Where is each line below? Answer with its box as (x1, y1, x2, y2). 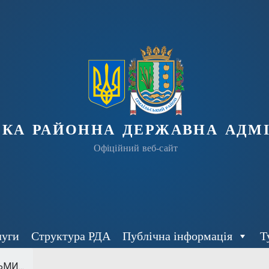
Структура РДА (31, 229, 110, 243)
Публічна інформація (122, 229, 232, 243)
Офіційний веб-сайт (93, 143, 178, 153)
